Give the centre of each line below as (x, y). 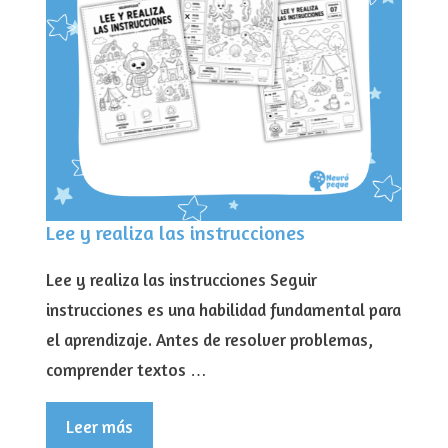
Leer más (99, 427)
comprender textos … (126, 370)
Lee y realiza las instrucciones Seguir (181, 280)
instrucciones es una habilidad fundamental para (223, 310)
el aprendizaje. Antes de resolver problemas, (209, 340)
